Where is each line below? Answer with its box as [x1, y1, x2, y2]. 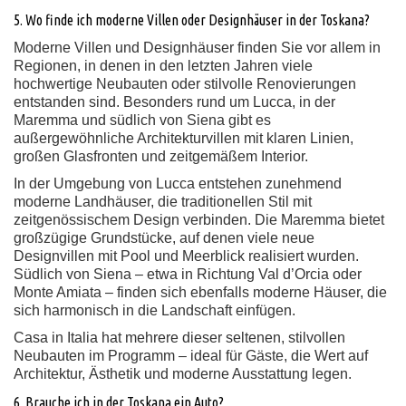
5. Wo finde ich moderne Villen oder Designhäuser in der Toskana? [14, 12, 370, 28]
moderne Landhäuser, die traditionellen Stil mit [14, 194, 312, 209]
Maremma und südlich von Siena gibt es [14, 112, 271, 128]
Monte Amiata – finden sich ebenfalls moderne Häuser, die [14, 285, 387, 300]
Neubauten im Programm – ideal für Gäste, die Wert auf [14, 348, 368, 363]
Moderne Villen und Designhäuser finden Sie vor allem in [14, 40, 381, 55]
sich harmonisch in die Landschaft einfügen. [14, 303, 295, 318]
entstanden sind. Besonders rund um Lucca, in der [14, 94, 335, 110]
